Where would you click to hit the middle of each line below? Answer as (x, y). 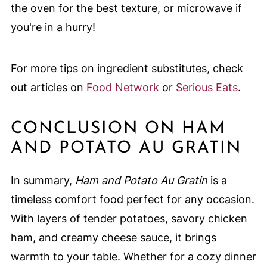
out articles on (48, 87)
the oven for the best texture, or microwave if (126, 8)
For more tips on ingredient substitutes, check (127, 68)
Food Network (122, 87)
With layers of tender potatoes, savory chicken (129, 218)
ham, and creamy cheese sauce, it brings (113, 237)
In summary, (43, 180)
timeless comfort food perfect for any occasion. (132, 199)
